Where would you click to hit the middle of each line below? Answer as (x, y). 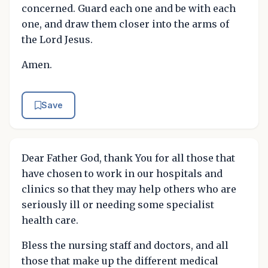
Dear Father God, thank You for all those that (128, 158)
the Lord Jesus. (57, 39)
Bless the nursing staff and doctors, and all (125, 245)
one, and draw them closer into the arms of (125, 24)
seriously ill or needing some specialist (118, 204)
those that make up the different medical (120, 261)
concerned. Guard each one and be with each (129, 8)
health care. (50, 220)
